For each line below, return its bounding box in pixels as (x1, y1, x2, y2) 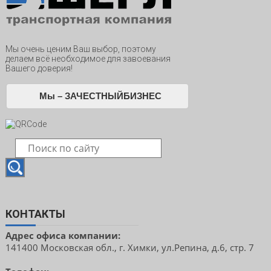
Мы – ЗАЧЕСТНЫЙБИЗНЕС (39, 91, 162, 102)
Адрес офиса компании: (5, 229, 123, 242)
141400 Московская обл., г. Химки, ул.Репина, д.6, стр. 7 (5, 241, 254, 254)
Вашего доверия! (5, 64, 73, 74)
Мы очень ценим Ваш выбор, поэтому (5, 44, 156, 54)
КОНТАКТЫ (5, 207, 65, 221)
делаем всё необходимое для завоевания (5, 54, 171, 64)
